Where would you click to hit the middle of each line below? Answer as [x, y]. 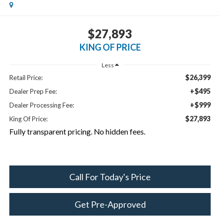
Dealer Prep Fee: [33, 92]
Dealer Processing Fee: [41, 105]
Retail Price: [26, 78]
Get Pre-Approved [110, 205]
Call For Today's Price [110, 177]
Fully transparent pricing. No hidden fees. [77, 132]
